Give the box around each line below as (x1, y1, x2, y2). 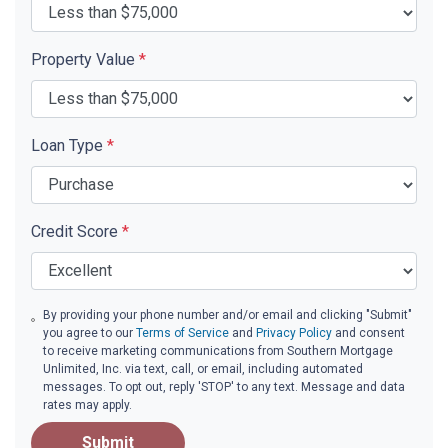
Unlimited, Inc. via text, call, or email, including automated (43, 361, 363, 376)
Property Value (31, 49, 139, 69)
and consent (332, 325, 405, 340)
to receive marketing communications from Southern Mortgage (43, 343, 393, 358)
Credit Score (31, 221, 122, 241)
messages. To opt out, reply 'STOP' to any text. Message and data (43, 379, 405, 394)
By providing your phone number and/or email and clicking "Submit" (43, 307, 412, 322)
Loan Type (31, 135, 107, 155)
